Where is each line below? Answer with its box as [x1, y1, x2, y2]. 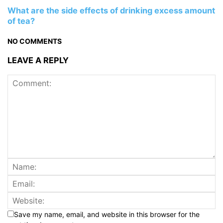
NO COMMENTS [7, 36, 62, 45]
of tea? [7, 16, 35, 26]
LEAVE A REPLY [7, 55, 69, 66]
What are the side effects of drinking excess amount [7, 5, 215, 16]
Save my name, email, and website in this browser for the [14, 210, 200, 219]
